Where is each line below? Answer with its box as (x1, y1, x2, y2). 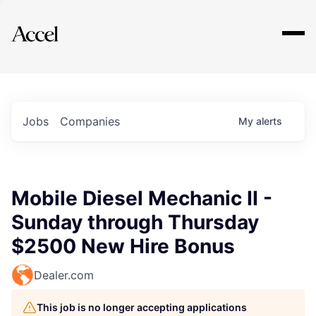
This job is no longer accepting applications (37, 301, 247, 313)
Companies (60, 114, 120, 128)
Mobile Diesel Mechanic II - (11, 186, 272, 210)
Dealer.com (34, 268, 94, 282)
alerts (256, 115, 282, 127)
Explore (34, 16, 76, 33)
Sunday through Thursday (11, 210, 259, 234)
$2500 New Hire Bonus (11, 234, 235, 258)
